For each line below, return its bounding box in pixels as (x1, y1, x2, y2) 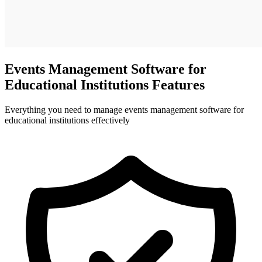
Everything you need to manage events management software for (5, 104, 244, 115)
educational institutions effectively (5, 115, 130, 125)
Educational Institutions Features (5, 77, 205, 92)
